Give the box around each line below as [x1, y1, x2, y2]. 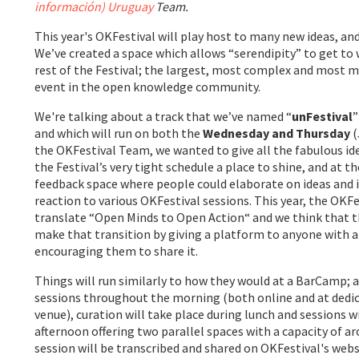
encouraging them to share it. [34, 242, 199, 259]
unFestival [292, 107, 353, 124]
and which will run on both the [34, 124, 204, 141]
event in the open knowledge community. [34, 78, 261, 95]
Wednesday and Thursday [203, 124, 351, 141]
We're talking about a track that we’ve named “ [34, 107, 292, 124]
